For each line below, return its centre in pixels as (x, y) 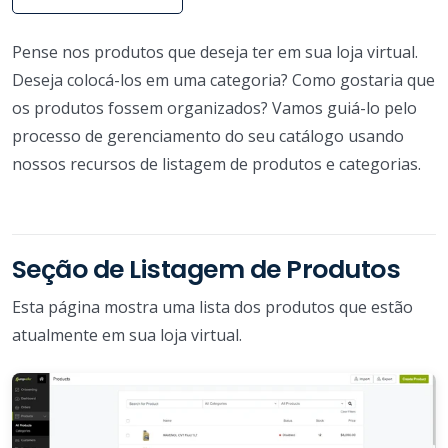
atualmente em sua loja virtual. (127, 334)
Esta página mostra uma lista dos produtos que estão (212, 306)
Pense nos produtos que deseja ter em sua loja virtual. (215, 51)
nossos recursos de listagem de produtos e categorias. (216, 163)
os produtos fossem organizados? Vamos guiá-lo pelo (214, 107)
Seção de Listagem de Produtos (206, 269)
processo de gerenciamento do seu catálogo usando (208, 135)
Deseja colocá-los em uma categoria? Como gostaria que (223, 79)
